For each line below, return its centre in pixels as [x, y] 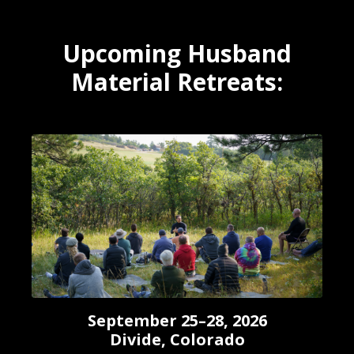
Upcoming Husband [177, 53]
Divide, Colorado [177, 339]
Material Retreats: [177, 82]
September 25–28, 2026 [177, 320]
